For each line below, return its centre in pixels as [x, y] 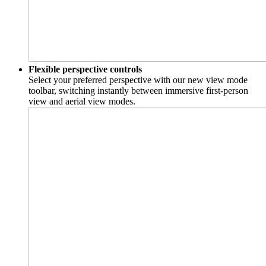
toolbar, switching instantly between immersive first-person [138, 91]
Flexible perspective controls [85, 69]
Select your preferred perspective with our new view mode [138, 80]
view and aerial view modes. [82, 102]
